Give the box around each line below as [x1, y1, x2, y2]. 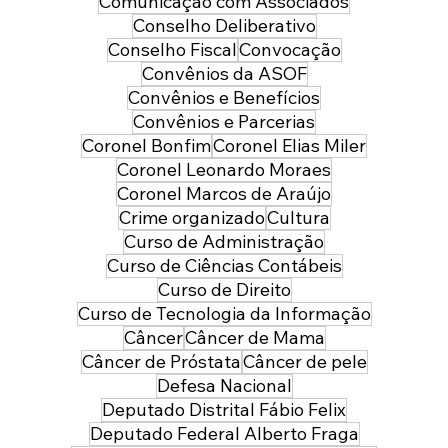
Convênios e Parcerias [133, 110, 315, 134]
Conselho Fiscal [107, 38, 237, 62]
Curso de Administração [124, 230, 324, 254]
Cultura [266, 206, 330, 230]
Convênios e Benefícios [128, 86, 320, 110]
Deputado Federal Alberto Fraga [89, 422, 359, 446]
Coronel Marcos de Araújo [117, 182, 331, 206]
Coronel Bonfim [82, 134, 211, 158]
